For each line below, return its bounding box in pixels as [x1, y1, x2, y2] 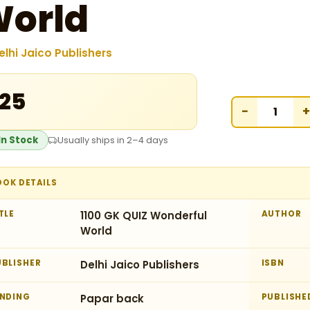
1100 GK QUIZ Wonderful [80, 208, 207, 223]
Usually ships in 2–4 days [57, 134, 168, 146]
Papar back [80, 291, 144, 306]
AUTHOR [261, 208, 302, 219]
